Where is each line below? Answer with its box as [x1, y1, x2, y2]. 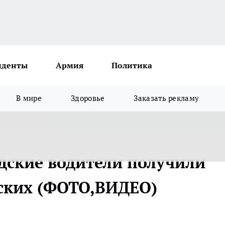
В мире [16, 93, 42, 103]
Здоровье [71, 93, 105, 103]
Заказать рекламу [134, 93, 199, 103]
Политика [111, 60, 152, 70]
